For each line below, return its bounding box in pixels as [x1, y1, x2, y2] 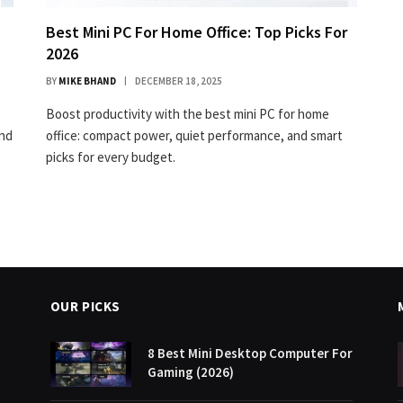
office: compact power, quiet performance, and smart [46, 126, 343, 144]
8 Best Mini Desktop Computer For [147, 344, 353, 362]
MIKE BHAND [58, 74, 116, 87]
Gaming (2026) [147, 363, 234, 381]
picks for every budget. [46, 148, 175, 166]
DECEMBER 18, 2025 [135, 74, 222, 87]
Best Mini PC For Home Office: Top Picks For [46, 21, 347, 42]
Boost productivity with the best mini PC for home [46, 104, 329, 122]
